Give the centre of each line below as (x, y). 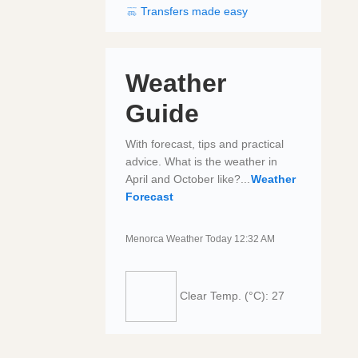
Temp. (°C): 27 (247, 295)
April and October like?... (188, 179)
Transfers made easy (193, 11)
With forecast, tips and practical (205, 143)
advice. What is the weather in (201, 161)
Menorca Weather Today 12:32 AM (200, 239)
